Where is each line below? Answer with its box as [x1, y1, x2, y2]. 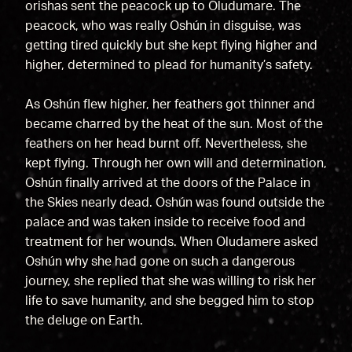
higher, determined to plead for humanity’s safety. [24, 58, 316, 71]
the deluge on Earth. [24, 313, 146, 327]
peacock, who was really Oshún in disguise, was [24, 19, 301, 32]
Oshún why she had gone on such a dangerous [24, 255, 295, 268]
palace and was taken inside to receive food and [24, 215, 306, 229]
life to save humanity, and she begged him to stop [24, 294, 314, 307]
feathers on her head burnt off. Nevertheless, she [24, 137, 307, 150]
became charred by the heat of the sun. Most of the [24, 117, 323, 130]
